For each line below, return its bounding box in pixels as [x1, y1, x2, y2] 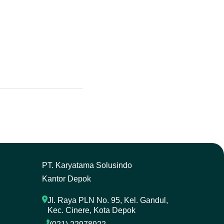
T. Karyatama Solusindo [47, 161, 132, 169]
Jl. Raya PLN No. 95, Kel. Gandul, [47, 196, 168, 204]
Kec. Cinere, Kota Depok [47, 206, 135, 214]
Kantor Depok [41, 174, 91, 183]
